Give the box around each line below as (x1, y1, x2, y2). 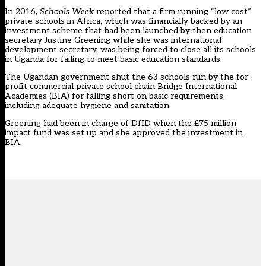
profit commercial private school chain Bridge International (5, 81, 237, 92)
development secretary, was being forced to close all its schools (5, 45, 256, 55)
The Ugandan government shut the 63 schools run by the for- (5, 72, 251, 83)
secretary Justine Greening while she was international (5, 35, 221, 46)
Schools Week (40, 7, 94, 17)
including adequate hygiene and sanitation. (5, 100, 171, 111)
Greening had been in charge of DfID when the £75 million (5, 118, 236, 129)
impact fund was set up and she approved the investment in (5, 128, 243, 138)
